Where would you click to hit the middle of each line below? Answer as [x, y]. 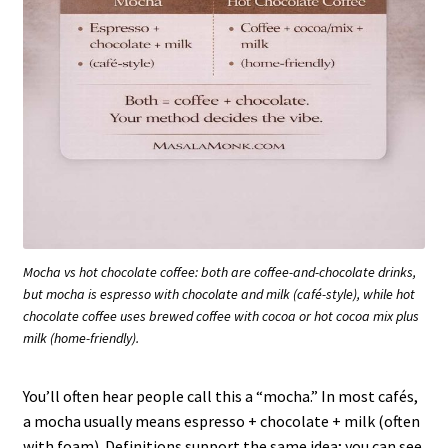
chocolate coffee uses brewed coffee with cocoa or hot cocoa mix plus [221, 316]
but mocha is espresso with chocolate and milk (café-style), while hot [219, 294]
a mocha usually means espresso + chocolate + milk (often [221, 421]
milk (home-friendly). [81, 338]
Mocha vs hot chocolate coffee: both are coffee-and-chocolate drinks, [219, 272]
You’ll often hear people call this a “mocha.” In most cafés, [220, 396]
